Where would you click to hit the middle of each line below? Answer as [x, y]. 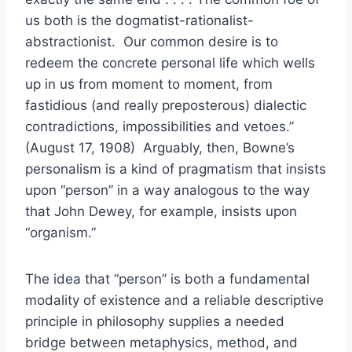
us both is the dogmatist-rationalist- [139, 20]
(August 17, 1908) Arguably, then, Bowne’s [160, 148]
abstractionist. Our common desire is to [152, 42]
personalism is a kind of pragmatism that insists [176, 169]
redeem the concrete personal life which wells [170, 63]
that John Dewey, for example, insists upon [161, 211]
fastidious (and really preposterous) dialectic [166, 105]
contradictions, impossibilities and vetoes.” [159, 126]
